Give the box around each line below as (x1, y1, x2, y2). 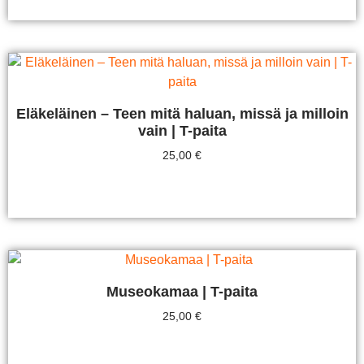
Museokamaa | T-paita (106, 284, 258, 301)
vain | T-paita (137, 123, 227, 140)
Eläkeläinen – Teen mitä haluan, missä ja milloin (15, 106, 349, 123)
